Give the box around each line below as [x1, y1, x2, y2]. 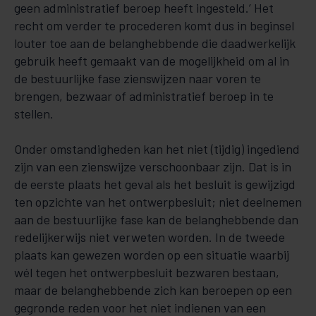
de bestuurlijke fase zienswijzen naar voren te [14, 71, 261, 86]
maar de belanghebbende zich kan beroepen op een [14, 282, 292, 298]
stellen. [14, 106, 54, 121]
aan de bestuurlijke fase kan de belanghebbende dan [14, 212, 298, 227]
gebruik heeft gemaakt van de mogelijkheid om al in [14, 53, 289, 68]
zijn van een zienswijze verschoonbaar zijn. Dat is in [14, 159, 291, 174]
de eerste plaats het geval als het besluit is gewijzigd [14, 176, 296, 192]
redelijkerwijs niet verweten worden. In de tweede [14, 229, 285, 245]
